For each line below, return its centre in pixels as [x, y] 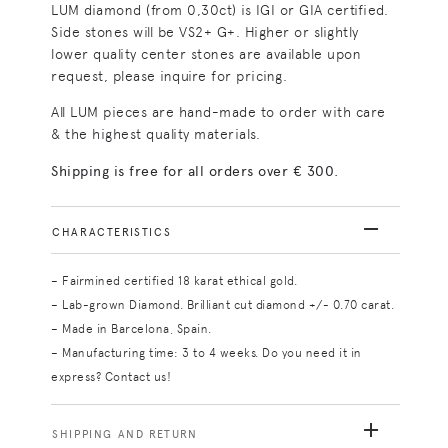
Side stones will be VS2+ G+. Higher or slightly [205, 32]
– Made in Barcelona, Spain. [131, 329]
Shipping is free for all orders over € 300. [195, 170]
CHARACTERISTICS [112, 233]
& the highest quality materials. [156, 134]
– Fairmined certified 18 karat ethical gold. [174, 281]
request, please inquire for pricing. [169, 76]
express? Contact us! [111, 377]
